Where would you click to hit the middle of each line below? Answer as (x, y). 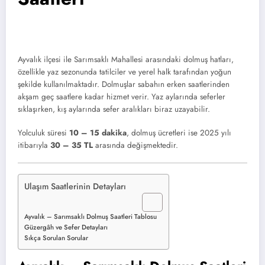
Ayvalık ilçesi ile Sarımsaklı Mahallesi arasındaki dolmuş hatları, (126, 59)
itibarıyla (34, 146)
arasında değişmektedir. (135, 146)
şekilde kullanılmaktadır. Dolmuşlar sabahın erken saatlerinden (124, 84)
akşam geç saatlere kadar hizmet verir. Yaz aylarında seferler (122, 97)
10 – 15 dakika (98, 133)
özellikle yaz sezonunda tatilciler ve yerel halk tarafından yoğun (125, 72)
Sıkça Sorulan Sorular (56, 238)
